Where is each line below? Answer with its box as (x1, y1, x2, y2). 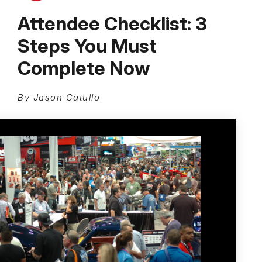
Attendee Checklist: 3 (18, 12, 207, 36)
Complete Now (18, 57, 150, 80)
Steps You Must (18, 35, 157, 58)
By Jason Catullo (18, 92, 100, 104)
